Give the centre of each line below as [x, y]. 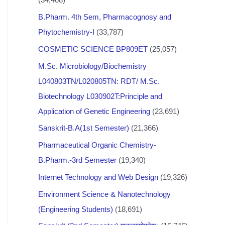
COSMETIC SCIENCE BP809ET [93, 49]
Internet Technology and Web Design [98, 177]
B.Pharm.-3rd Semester [77, 160]
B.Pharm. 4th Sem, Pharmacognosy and [105, 17]
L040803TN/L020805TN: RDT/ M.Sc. [99, 81]
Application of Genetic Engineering [94, 111]
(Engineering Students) [76, 209]
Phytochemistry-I [66, 32]
